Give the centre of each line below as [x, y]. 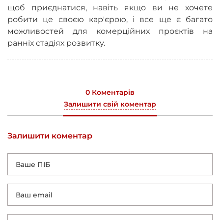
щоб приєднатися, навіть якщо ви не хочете [110, 8]
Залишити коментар [50, 136]
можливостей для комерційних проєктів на [110, 31]
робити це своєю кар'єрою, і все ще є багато [110, 20]
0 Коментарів [110, 93]
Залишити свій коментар [110, 104]
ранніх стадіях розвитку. [56, 43]
